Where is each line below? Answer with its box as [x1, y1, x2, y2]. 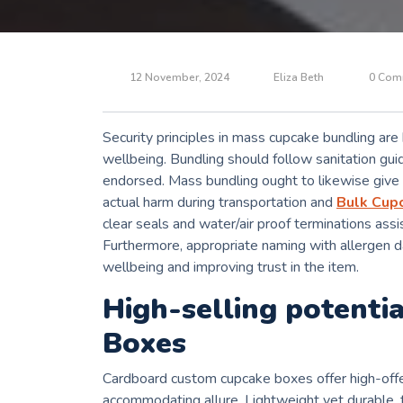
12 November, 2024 [129, 70, 229, 85]
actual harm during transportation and [103, 193, 336, 213]
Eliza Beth [273, 70, 324, 85]
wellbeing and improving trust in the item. [103, 257, 359, 278]
